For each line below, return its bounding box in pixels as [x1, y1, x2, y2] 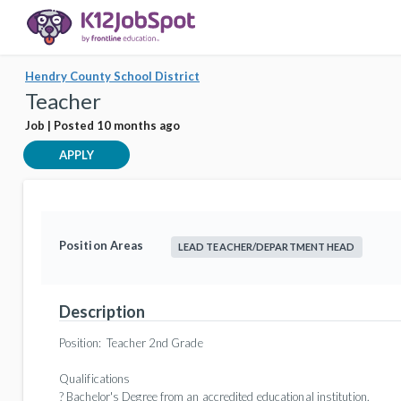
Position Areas [59, 238, 144, 252]
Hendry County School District [25, 69, 200, 83]
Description [59, 302, 146, 321]
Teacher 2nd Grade [103, 336, 203, 350]
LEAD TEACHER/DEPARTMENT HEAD [177, 241, 355, 252]
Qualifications [59, 371, 131, 386]
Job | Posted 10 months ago [25, 118, 180, 132]
